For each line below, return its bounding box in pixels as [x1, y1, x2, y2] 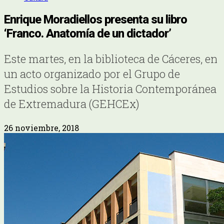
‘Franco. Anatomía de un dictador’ [4, 26, 171, 40]
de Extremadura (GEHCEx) [4, 96, 139, 111]
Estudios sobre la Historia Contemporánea [4, 81, 216, 96]
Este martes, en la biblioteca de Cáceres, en [4, 51, 217, 66]
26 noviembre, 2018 [4, 122, 79, 133]
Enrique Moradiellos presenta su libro [4, 12, 187, 26]
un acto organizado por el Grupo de [4, 66, 180, 81]
